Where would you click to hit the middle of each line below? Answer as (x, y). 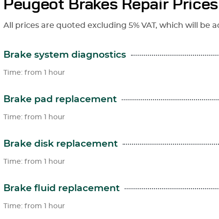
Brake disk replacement (61, 144)
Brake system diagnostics (65, 55)
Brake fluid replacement (62, 189)
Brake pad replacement (60, 100)
